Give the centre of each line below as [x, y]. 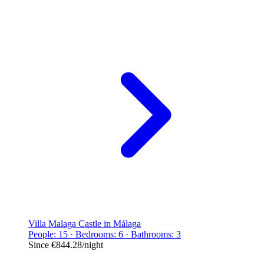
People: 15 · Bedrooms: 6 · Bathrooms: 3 [105, 234]
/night [93, 245]
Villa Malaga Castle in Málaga [85, 223]
